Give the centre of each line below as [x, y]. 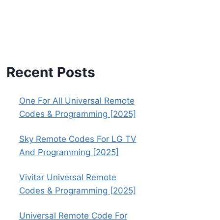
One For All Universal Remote [77, 101]
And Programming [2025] [69, 152]
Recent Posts [51, 72]
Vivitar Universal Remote [68, 178]
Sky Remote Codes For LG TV [78, 139]
